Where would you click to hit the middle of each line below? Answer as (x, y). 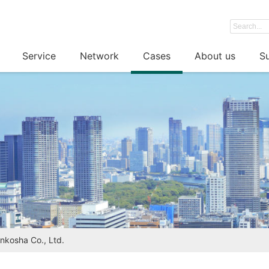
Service (39, 56)
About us (215, 56)
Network (99, 56)
